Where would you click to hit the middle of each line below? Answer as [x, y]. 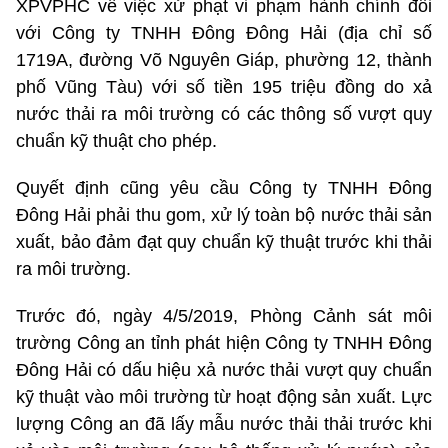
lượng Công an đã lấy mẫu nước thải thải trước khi [224, 424]
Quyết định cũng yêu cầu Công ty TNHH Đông [224, 188]
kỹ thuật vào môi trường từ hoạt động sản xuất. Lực [224, 397]
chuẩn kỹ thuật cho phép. [116, 141]
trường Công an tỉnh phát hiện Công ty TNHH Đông [224, 343]
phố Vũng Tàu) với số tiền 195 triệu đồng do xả [224, 87]
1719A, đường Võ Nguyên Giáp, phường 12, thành [224, 60]
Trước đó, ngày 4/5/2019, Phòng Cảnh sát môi [224, 316]
